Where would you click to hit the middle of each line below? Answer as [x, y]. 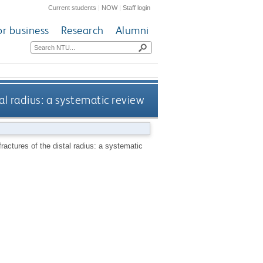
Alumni [132, 31]
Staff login [137, 7]
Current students [73, 7]
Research [82, 31]
